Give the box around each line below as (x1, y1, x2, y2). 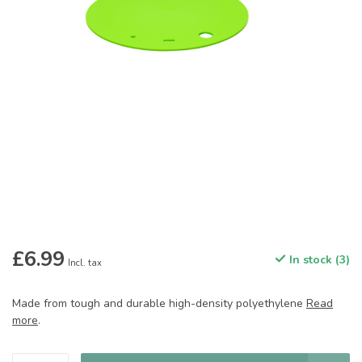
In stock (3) (286, 252, 350, 268)
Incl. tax (68, 257, 102, 270)
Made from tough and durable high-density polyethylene (12, 296, 306, 312)
